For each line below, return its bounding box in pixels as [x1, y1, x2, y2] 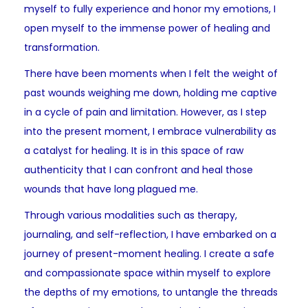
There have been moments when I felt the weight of [24, 67, 278, 81]
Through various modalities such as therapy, [24, 208, 237, 223]
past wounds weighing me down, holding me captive [24, 86, 277, 100]
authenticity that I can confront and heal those [24, 163, 253, 177]
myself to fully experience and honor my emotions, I [24, 2, 276, 16]
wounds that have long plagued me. [24, 182, 198, 197]
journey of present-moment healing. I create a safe [24, 247, 274, 261]
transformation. [24, 41, 100, 55]
